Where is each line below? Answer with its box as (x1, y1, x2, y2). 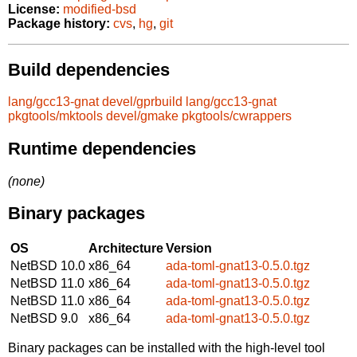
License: (8, 2, 60, 17)
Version (166, 241, 212, 255)
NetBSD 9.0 (10, 311, 78, 325)
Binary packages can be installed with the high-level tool (8, 340, 325, 355)
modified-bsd (63, 2, 136, 17)
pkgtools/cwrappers (182, 109, 292, 124)
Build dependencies (8, 59, 170, 80)
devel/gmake (106, 109, 178, 124)
